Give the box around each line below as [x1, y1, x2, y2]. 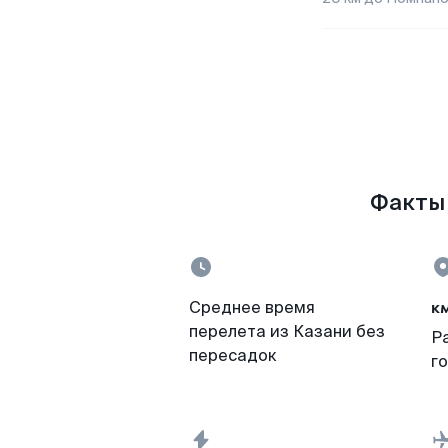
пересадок [189, 345, 277, 366]
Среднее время [189, 297, 315, 318]
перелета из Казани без [189, 321, 385, 342]
